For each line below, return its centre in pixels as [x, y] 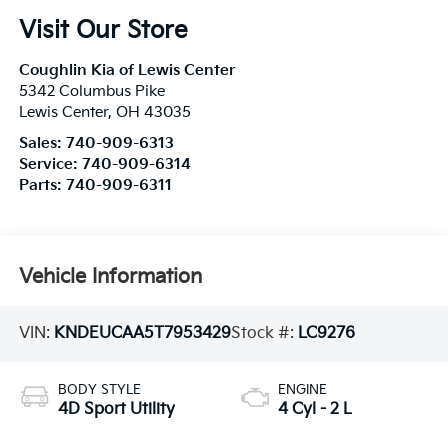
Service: [50, 165]
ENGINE [302, 389]
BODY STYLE [99, 389]
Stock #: [264, 334]
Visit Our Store [103, 31]
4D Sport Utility [116, 409]
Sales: [42, 144]
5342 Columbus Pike [91, 92]
